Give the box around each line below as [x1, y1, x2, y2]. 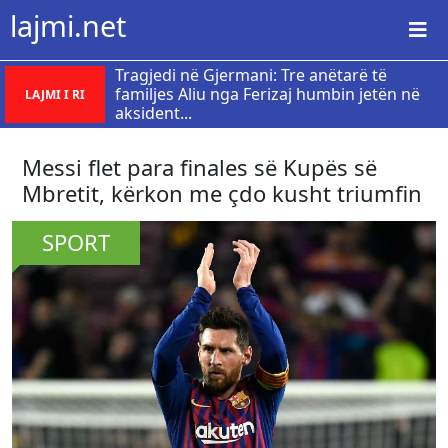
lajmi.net [10, 6, 126, 45]
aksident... [115, 102, 192, 124]
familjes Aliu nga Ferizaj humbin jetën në [115, 83, 420, 105]
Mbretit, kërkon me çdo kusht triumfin [22, 178, 422, 208]
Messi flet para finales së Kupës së [22, 152, 377, 182]
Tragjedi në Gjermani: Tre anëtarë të [115, 64, 387, 86]
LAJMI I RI [25, 85, 85, 103]
